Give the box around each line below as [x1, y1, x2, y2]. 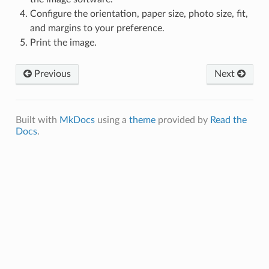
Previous [31, 68, 71, 79]
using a [94, 115, 129, 125]
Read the [210, 115, 247, 125]
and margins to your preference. [29, 23, 165, 33]
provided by [155, 115, 210, 125]
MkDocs [59, 115, 95, 125]
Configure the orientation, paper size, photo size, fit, [29, 8, 248, 19]
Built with [15, 115, 59, 125]
